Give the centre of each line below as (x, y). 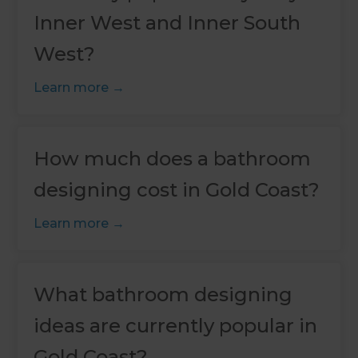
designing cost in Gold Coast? (177, 189)
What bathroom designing (163, 294)
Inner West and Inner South (167, 22)
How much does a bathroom (173, 158)
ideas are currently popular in (176, 325)
